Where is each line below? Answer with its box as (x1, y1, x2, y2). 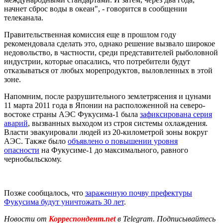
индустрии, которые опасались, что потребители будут (4, 57, 190, 66)
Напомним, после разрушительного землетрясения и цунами (4, 92, 211, 101)
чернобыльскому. (4, 154, 62, 163)
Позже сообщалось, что (4, 188, 85, 197)
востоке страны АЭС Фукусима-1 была (4, 110, 140, 118)
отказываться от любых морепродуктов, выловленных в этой (4, 66, 213, 75)
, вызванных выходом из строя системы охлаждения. (28, 118, 208, 127)
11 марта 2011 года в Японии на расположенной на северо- (4, 101, 205, 110)
